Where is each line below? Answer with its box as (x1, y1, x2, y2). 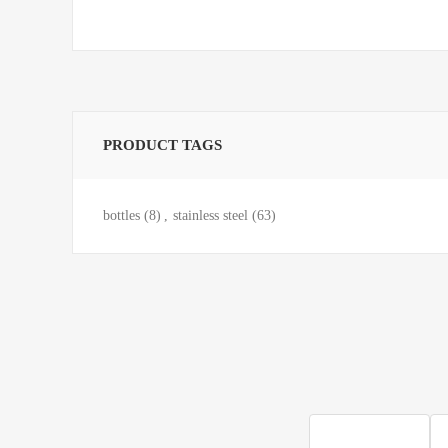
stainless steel (173, 207, 248, 223)
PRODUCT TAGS (103, 136, 222, 153)
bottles (103, 207, 140, 223)
